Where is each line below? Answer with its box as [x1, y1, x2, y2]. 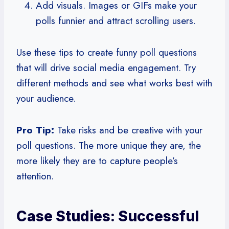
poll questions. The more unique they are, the [16, 138, 201, 152]
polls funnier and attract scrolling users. [36, 13, 196, 28]
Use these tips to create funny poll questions [16, 45, 197, 59]
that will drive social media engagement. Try [16, 60, 196, 75]
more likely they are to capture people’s [16, 153, 178, 168]
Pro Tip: [16, 123, 54, 137]
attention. [16, 169, 54, 183]
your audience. [16, 91, 76, 105]
